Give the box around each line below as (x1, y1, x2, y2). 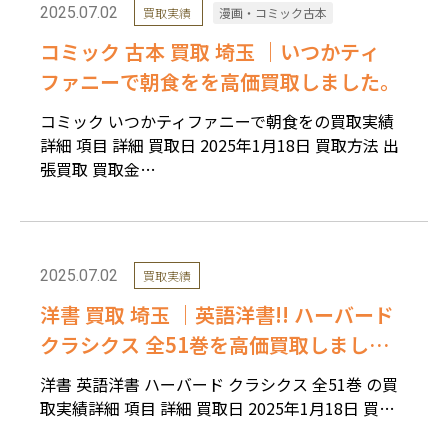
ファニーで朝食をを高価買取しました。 (40, 66, 400, 96)
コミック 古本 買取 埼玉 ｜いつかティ (40, 36, 380, 66)
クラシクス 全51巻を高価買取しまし (40, 329, 369, 359)
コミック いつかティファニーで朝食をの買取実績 (40, 108, 394, 133)
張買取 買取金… (40, 156, 156, 181)
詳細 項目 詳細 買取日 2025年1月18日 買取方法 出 (40, 132, 399, 157)
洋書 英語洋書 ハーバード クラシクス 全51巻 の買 (40, 371, 398, 396)
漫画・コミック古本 (219, 3, 327, 21)
